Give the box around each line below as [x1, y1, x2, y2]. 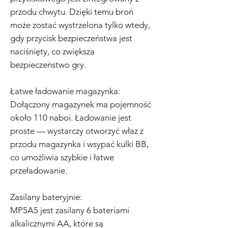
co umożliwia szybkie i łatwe [10, 152, 114, 163]
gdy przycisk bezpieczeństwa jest [10, 33, 132, 44]
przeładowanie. [10, 165, 67, 176]
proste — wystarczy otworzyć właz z [10, 126, 144, 136]
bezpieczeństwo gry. [10, 60, 86, 70]
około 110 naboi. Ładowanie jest [10, 112, 131, 123]
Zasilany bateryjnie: [10, 192, 82, 203]
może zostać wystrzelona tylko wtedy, [10, 20, 150, 31]
